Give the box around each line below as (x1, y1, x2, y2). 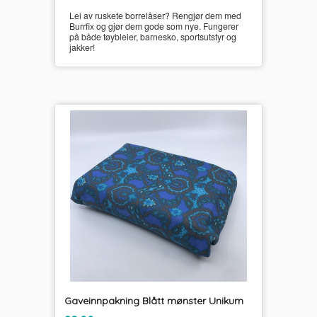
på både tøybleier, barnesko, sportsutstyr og (69, 30, 236, 43)
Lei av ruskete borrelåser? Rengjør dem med (69, 9, 241, 22)
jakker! (69, 41, 95, 54)
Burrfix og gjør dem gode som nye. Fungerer (69, 20, 238, 33)
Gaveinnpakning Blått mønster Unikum (64, 294, 243, 307)
